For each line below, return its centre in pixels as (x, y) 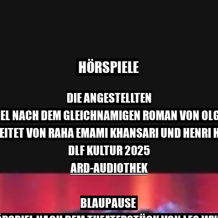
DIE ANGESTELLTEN (109, 98)
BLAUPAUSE (109, 203)
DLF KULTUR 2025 (109, 150)
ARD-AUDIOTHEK (109, 168)
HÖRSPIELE (107, 67)
